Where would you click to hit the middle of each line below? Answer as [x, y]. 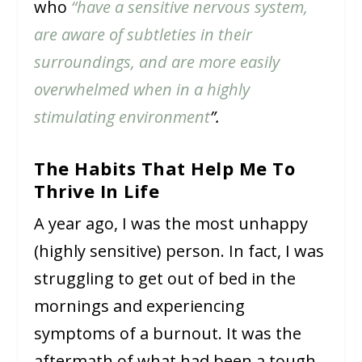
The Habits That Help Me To [165, 168]
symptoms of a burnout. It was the [168, 334]
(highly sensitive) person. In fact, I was [179, 251]
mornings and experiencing [140, 306]
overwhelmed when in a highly [142, 90]
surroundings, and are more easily [157, 62]
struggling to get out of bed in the [165, 279]
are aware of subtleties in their [143, 35]
